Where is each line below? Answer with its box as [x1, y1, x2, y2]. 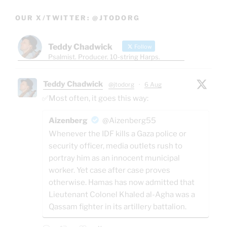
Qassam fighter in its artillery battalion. [49, 202, 186, 211]
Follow [133, 43, 152, 50]
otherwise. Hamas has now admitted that [49, 177, 195, 187]
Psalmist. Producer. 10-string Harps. [48, 52, 160, 61]
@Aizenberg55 [102, 116, 156, 125]
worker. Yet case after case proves [49, 165, 170, 175]
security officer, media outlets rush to [49, 141, 182, 150]
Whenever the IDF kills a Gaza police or [49, 129, 186, 138]
